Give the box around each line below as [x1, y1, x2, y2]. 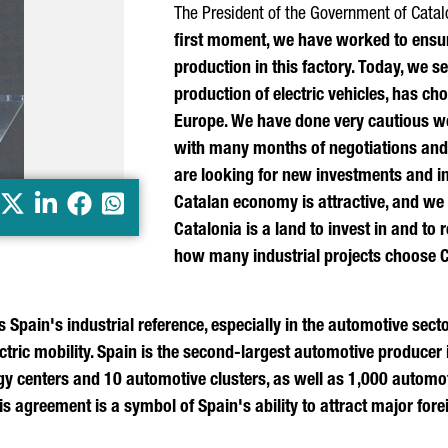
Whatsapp [101, 194, 202, 219]
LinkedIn [34, 194, 123, 219]
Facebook [66, 194, 165, 219]
